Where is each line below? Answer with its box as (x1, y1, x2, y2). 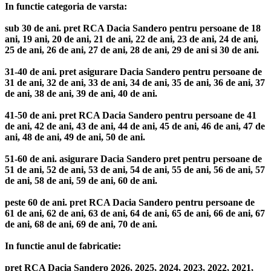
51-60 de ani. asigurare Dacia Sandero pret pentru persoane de (5, 154, 262, 165)
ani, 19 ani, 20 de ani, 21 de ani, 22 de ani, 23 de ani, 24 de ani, (5, 34, 258, 45)
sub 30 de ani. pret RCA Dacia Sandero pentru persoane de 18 (5, 23, 261, 34)
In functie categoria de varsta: (5, 1, 127, 12)
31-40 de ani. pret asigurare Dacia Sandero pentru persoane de (5, 67, 262, 77)
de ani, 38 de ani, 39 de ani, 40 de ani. (5, 88, 157, 99)
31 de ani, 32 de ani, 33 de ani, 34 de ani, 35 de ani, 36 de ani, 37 (5, 77, 265, 88)
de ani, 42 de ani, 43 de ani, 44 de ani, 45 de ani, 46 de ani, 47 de (5, 121, 265, 132)
